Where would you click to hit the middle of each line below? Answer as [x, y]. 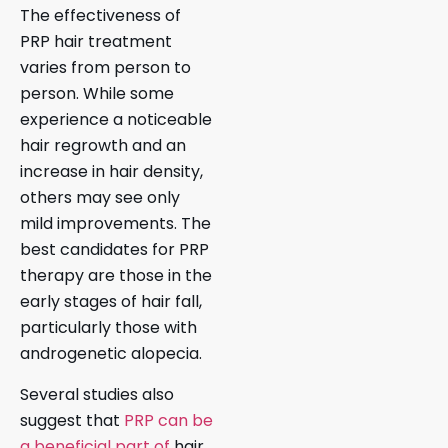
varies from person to [105, 68]
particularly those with [108, 328]
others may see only [100, 198]
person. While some [97, 94]
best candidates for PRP [114, 250]
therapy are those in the [116, 276]
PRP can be [168, 420]
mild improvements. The [115, 224]
